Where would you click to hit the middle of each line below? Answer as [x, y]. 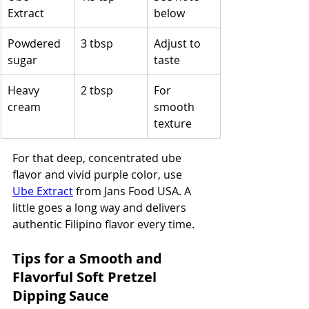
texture [173, 123]
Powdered [36, 43]
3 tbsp [97, 43]
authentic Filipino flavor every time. [103, 224]
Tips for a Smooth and [89, 258]
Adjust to [179, 43]
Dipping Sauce [61, 295]
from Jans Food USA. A [133, 191]
